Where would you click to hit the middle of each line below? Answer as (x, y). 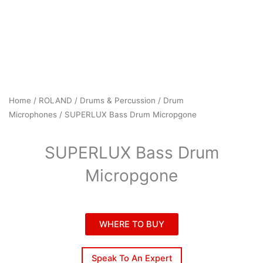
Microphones (33, 115)
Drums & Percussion (118, 101)
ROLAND (55, 101)
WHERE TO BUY (131, 224)
